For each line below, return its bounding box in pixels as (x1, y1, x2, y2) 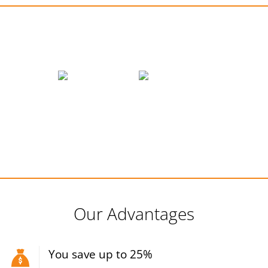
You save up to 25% (48, 246, 153, 263)
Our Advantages (74, 202, 194, 226)
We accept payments (56, 30, 212, 53)
